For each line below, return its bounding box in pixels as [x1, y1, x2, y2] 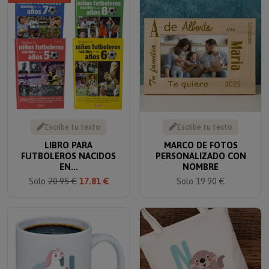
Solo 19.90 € [177, 168, 225, 178]
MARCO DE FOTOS [163, 131, 238, 142]
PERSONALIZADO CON [155, 142, 246, 153]
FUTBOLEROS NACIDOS [21, 142, 116, 153]
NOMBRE [183, 153, 219, 164]
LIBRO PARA [44, 131, 92, 142]
